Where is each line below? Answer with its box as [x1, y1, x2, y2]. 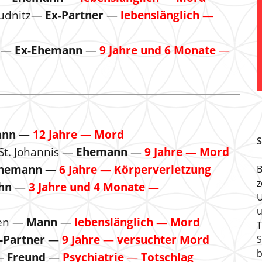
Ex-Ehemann [15, 43, 85, 58]
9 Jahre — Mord [144, 144, 229, 160]
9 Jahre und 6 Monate [99, 43, 216, 58]
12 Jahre [33, 127, 77, 142]
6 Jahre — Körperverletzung [59, 162, 211, 177]
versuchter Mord [117, 232, 209, 247]
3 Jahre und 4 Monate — [29, 180, 162, 195]
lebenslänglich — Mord [74, 215, 200, 230]
